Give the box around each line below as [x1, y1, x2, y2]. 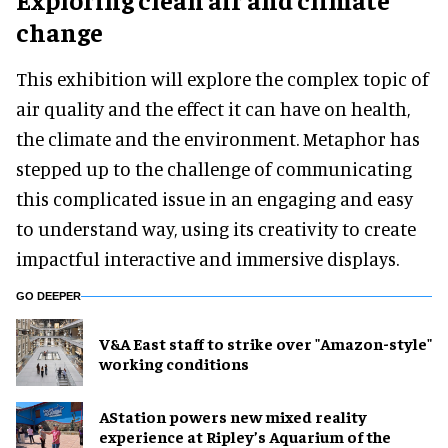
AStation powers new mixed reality [99, 405, 367, 426]
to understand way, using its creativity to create [16, 217, 416, 241]
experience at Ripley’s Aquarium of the [99, 425, 391, 446]
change [16, 15, 103, 49]
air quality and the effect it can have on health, [16, 97, 410, 121]
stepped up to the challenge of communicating [16, 157, 412, 181]
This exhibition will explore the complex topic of [16, 67, 429, 91]
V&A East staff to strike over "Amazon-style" [99, 332, 432, 353]
